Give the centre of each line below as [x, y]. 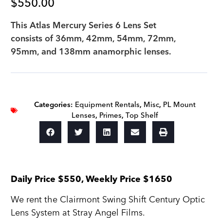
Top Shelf [142, 116]
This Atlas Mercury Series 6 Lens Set [84, 26]
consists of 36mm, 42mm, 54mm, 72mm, [93, 39]
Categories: [54, 105]
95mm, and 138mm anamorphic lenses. [91, 52]
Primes [110, 116]
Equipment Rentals [107, 105]
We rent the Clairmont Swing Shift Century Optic [108, 200]
